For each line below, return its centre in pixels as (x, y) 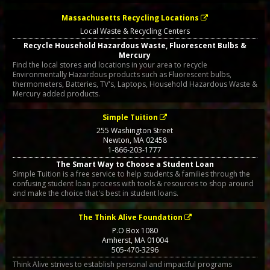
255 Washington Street (135, 131)
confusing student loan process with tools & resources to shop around (133, 184)
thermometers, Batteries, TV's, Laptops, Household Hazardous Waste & (135, 84)
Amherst (116, 240)
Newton (116, 140)
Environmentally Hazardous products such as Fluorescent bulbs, (122, 74)
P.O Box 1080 (135, 230)
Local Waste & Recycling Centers (135, 31)
